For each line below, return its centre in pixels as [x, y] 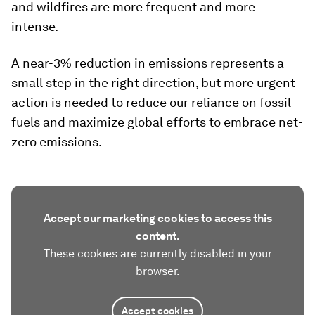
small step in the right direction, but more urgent [153, 83]
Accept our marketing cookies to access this [157, 219]
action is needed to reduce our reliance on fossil [151, 103]
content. [157, 236]
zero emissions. [57, 142]
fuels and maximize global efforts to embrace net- [157, 122]
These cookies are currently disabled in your [157, 254]
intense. [35, 27]
